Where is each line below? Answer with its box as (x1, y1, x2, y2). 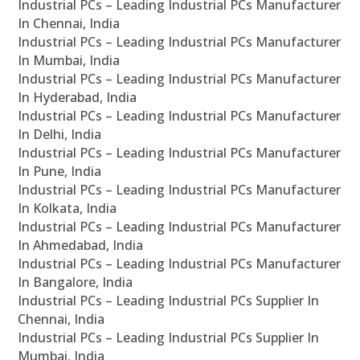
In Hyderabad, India (18, 88, 137, 107)
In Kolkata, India (18, 199, 117, 218)
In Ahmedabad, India (18, 236, 144, 255)
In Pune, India (18, 162, 102, 181)
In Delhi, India (18, 125, 102, 144)
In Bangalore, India (18, 273, 133, 292)
